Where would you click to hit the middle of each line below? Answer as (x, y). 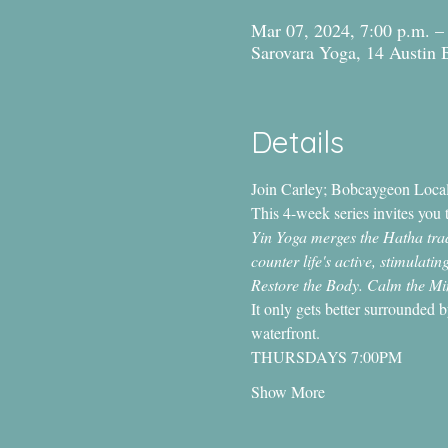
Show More (287, 391)
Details (297, 141)
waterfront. (285, 332)
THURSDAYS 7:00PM (326, 356)
